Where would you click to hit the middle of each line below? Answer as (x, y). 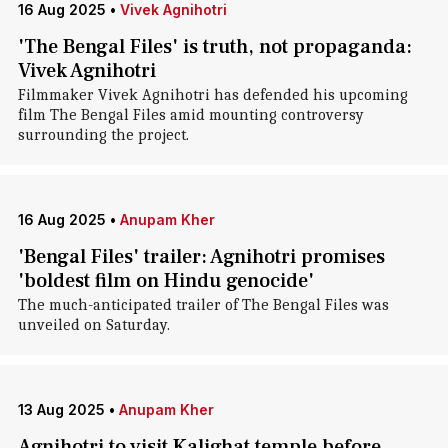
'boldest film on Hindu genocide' (165, 281)
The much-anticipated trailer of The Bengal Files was (203, 305)
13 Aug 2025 (61, 409)
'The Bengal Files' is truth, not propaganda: (214, 47)
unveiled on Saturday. (93, 325)
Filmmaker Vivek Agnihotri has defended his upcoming (212, 95)
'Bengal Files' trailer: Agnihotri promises (201, 257)
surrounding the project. (103, 135)
